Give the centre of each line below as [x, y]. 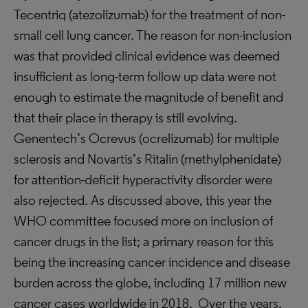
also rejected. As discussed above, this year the [143, 200]
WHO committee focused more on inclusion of [143, 221]
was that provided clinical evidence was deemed [147, 56]
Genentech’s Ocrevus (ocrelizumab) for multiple [146, 138]
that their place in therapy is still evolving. [125, 118]
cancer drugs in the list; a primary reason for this [144, 241]
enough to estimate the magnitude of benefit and [148, 97]
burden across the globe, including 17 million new [150, 283]
